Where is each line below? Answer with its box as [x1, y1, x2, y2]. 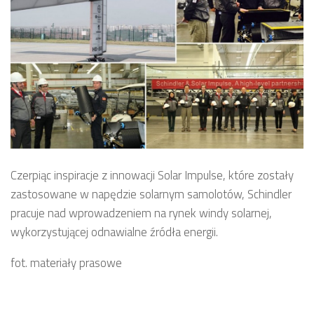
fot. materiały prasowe [11, 253, 122, 272]
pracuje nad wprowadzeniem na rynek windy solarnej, [11, 203, 272, 222]
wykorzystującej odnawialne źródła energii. [11, 222, 218, 241]
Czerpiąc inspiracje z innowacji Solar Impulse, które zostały [11, 165, 294, 184]
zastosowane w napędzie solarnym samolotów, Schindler [11, 184, 292, 203]
